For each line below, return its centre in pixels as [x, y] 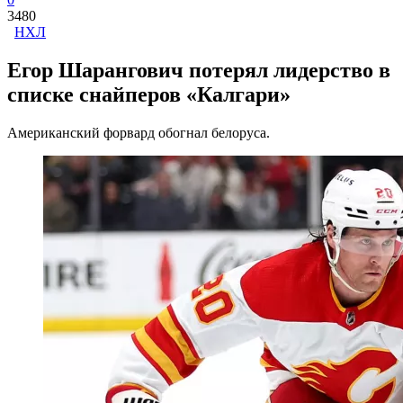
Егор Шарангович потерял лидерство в [199, 70]
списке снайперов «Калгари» [149, 94]
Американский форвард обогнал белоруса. [139, 132]
